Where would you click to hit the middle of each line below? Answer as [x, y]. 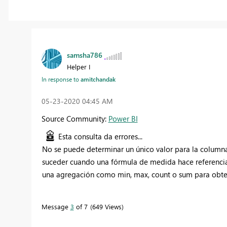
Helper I [78, 67]
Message [56, 207]
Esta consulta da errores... [100, 137]
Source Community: [75, 119]
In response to [61, 79]
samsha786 [84, 55]
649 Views [107, 207]
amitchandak [98, 79]
